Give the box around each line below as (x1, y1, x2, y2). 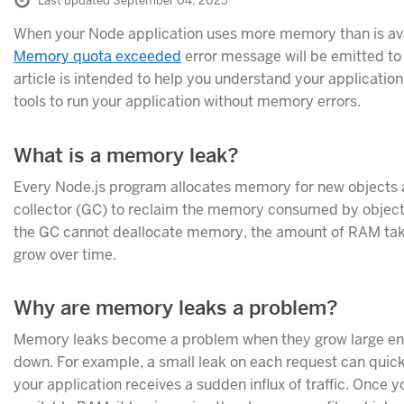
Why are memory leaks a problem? (14, 294, 338, 320)
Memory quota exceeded (14, 47, 181, 67)
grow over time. (14, 244, 116, 264)
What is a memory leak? (14, 142, 239, 168)
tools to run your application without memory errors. (14, 92, 361, 112)
